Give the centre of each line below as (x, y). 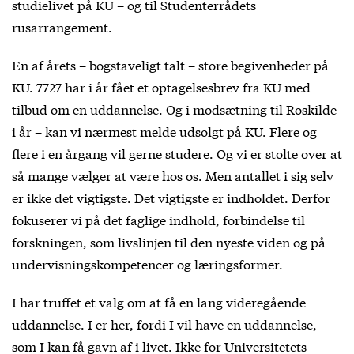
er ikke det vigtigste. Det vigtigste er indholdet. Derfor (171, 197)
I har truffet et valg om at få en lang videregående (159, 301)
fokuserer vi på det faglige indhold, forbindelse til (158, 219)
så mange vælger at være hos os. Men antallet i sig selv (173, 175)
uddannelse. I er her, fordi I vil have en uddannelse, (164, 323)
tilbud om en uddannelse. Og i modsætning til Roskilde (174, 108)
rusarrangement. (62, 26)
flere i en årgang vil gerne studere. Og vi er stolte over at (177, 153)
